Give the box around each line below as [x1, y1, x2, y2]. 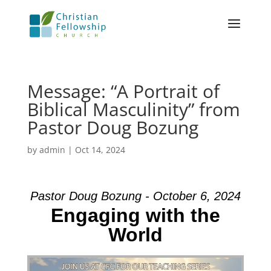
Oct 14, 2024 [74, 144, 125, 155]
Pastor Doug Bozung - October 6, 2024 [30, 189, 241, 203]
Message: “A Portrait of [27, 79, 220, 103]
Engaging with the [50, 204, 220, 226]
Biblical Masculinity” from [27, 97, 240, 122]
